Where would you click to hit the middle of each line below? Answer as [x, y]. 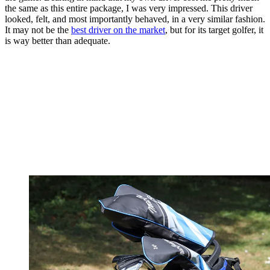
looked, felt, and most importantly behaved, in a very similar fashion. [135, 19]
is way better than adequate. [58, 41]
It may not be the [38, 30]
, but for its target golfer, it [214, 30]
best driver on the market [118, 30]
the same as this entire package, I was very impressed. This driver [129, 8]
